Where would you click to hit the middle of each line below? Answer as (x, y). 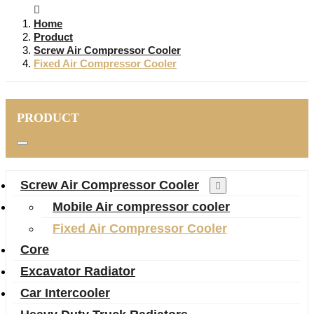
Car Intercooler (65, 293)
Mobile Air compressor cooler (141, 207)
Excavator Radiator (78, 272)
